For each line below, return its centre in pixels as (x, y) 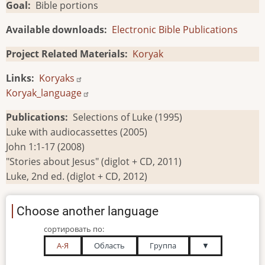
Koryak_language (44, 93)
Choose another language (88, 211)
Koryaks (57, 78)
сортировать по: (74, 229)
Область (109, 245)
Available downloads (55, 29)
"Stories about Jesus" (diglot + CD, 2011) (94, 161)
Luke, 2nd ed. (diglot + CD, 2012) (77, 176)
